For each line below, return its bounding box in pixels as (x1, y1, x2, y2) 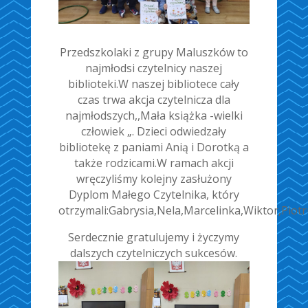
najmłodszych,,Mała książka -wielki (65, 108, 243, 124)
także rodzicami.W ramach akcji (74, 155, 234, 171)
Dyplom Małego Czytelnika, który (68, 187, 239, 203)
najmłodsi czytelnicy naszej (85, 60, 223, 76)
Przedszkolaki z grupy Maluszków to (59, 45, 248, 60)
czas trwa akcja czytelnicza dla (77, 92, 230, 108)
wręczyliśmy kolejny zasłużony (76, 171, 232, 187)
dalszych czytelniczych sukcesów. (70, 245, 238, 261)
